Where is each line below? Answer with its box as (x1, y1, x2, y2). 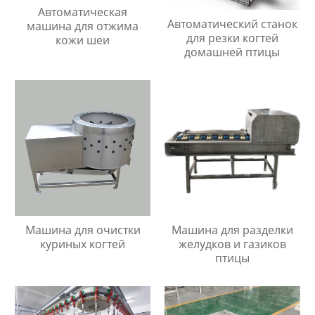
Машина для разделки (171, 222, 293, 238)
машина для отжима (27, 18, 139, 34)
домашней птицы (184, 44, 281, 60)
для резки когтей (186, 30, 278, 46)
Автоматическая (38, 4, 128, 20)
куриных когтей (40, 236, 126, 252)
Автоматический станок (167, 16, 297, 32)
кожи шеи (56, 32, 110, 48)
